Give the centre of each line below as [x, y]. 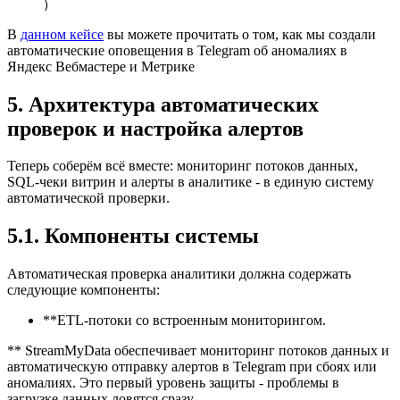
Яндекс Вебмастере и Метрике [101, 66]
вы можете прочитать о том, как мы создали [240, 34]
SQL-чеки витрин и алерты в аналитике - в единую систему [191, 182]
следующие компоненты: [83, 290]
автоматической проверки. [88, 198]
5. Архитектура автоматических [163, 104]
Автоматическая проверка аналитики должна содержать [179, 274]
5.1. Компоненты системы [133, 236]
